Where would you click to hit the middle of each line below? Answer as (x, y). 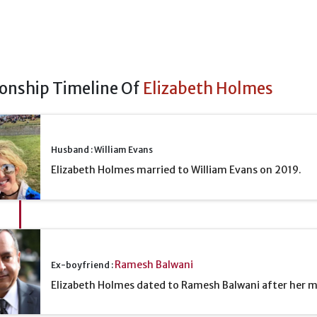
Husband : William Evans (102, 150)
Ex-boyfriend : (83, 265)
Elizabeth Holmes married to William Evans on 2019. (176, 170)
